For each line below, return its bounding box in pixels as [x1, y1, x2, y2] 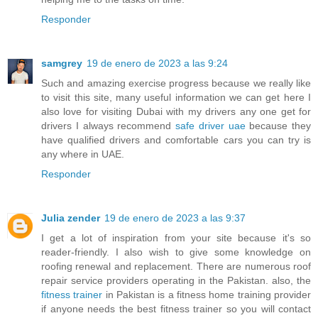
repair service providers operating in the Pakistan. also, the [41, 274, 311, 286]
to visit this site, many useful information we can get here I [41, 91, 311, 103]
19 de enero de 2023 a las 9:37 [104, 212, 246, 224]
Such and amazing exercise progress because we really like [41, 77, 311, 89]
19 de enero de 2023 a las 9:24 [87, 57, 228, 69]
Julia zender [41, 212, 100, 224]
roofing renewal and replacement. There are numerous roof [41, 260, 311, 272]
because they [245, 119, 311, 131]
